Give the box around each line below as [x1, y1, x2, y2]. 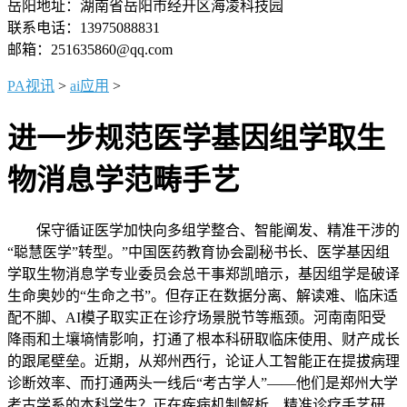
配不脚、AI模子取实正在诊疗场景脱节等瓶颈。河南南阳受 [7, 309, 386, 325]
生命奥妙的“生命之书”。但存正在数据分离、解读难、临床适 [7, 287, 398, 303]
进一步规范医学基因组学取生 [7, 122, 385, 155]
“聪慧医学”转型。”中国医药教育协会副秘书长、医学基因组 [7, 243, 390, 260]
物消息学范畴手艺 [7, 164, 240, 197]
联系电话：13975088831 [7, 20, 160, 35]
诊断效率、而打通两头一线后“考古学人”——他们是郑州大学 [7, 374, 398, 391]
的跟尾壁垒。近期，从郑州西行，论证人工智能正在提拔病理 [7, 352, 400, 369]
